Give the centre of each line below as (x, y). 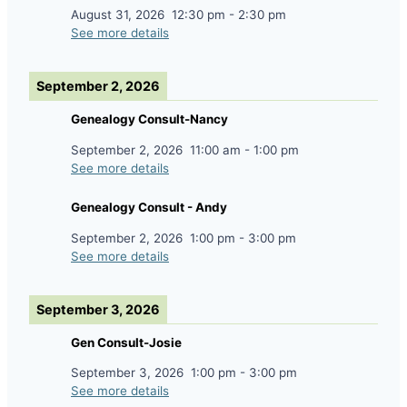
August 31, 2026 (118, 14)
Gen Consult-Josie (126, 343)
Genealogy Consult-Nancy (149, 119)
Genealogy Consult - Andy (149, 208)
